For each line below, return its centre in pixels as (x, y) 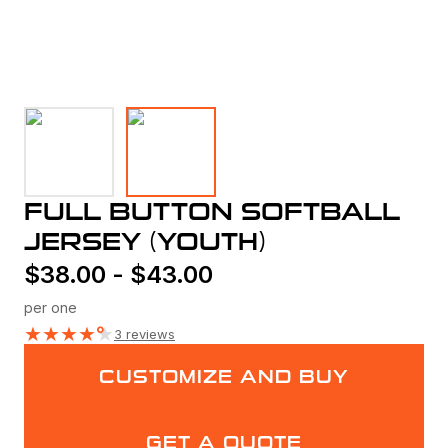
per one (50, 308)
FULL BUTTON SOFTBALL (212, 212)
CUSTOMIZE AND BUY (224, 377)
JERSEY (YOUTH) (145, 242)
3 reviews (144, 334)
